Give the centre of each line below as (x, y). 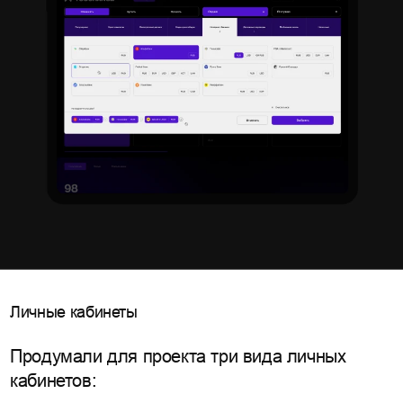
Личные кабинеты (74, 312)
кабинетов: (54, 380)
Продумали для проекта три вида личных (178, 356)
